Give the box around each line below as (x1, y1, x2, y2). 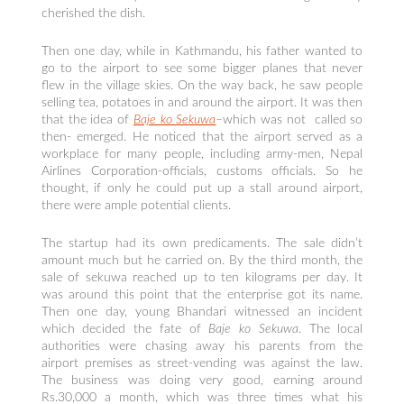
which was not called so (223, 114, 363, 127)
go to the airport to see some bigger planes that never (41, 62, 363, 76)
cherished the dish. (41, 6, 145, 20)
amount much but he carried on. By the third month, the (41, 254, 363, 268)
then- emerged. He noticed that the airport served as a (41, 131, 363, 144)
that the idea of (41, 114, 133, 127)
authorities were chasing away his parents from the (41, 340, 363, 353)
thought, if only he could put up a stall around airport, (41, 182, 363, 196)
